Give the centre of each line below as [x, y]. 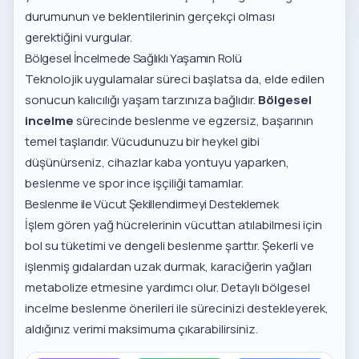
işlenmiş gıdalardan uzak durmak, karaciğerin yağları [169, 267]
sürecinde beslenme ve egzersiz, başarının [194, 121]
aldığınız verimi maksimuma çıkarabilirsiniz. [142, 329]
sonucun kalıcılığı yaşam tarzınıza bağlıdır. [142, 100]
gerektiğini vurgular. [79, 38]
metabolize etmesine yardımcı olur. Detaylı [144, 288]
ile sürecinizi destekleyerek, [252, 309]
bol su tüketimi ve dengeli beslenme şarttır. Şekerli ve [170, 246]
